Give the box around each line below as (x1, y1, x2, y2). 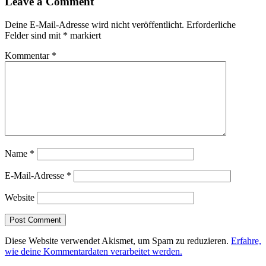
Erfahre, (231, 235, 261, 246)
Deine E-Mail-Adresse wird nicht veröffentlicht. (5, 19, 184, 30)
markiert (68, 30, 101, 40)
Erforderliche (186, 19, 236, 30)
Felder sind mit (5, 30, 63, 40)
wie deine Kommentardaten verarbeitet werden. (5, 246, 182, 256)
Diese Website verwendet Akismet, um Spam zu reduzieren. (5, 235, 231, 246)
